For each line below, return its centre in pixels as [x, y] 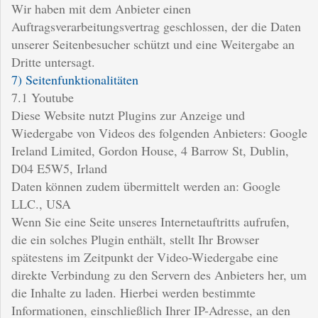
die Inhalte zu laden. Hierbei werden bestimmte [133, 292]
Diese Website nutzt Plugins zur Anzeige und [128, 115]
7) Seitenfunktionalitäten [75, 79]
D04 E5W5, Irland [59, 168]
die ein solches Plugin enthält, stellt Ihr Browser [135, 239]
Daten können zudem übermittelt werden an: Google [146, 186]
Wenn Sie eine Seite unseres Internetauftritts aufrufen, [150, 221]
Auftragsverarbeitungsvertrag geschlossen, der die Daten [156, 26]
